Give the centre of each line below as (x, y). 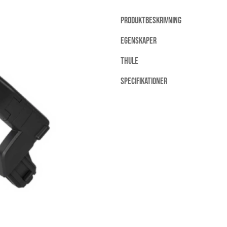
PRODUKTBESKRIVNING (151, 21)
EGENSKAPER (139, 41)
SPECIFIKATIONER (144, 82)
